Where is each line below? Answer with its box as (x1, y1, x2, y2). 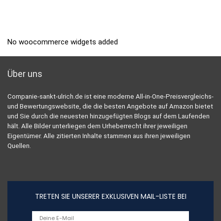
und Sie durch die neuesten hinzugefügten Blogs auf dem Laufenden (7, 112, 210, 120)
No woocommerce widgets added (7, 37, 118, 46)
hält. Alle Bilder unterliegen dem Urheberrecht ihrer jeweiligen (7, 122, 187, 130)
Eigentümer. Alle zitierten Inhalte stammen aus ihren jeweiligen (7, 132, 190, 140)
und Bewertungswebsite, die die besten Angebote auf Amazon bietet (7, 102, 213, 110)
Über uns (7, 68, 42, 79)
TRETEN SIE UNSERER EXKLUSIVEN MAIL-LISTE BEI (35, 191, 186, 201)
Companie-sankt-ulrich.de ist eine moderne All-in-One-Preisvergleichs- (7, 92, 214, 100)
